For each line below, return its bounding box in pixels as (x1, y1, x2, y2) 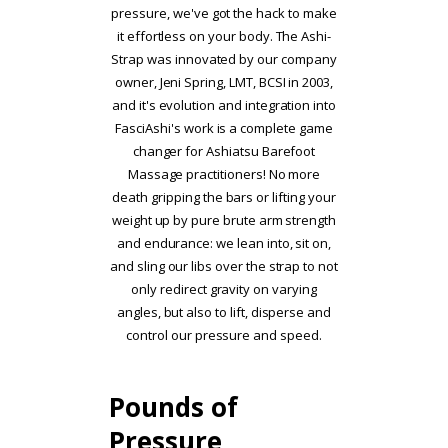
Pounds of (109, 389, 238, 426)
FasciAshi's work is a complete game (115, 119, 333, 138)
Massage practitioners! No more (127, 165, 321, 184)
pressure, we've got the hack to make (111, 4, 337, 23)
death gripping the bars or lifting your (112, 188, 336, 207)
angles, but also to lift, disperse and (116, 303, 332, 322)
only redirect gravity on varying (131, 280, 317, 299)
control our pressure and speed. (126, 326, 322, 345)
